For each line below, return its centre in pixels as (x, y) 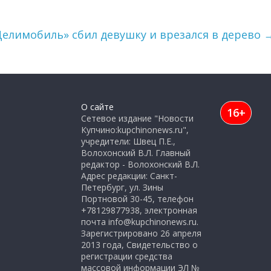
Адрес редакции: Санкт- (129, 176)
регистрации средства (127, 256)
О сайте (97, 107)
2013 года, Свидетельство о (139, 245)
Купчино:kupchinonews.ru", (135, 130)
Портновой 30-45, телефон (137, 199)
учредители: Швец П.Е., (128, 141)
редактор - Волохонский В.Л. (140, 164)
